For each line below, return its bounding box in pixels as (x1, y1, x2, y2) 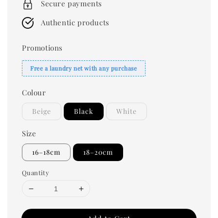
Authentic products (41, 18, 109, 28)
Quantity (22, 168, 50, 177)
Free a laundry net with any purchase (30, 64, 137, 73)
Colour (22, 88, 46, 98)
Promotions (22, 43, 63, 53)
